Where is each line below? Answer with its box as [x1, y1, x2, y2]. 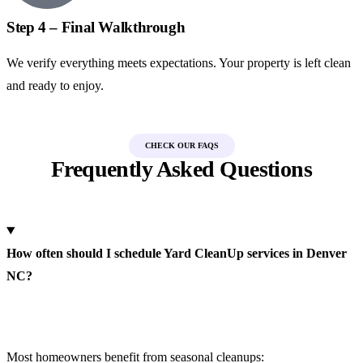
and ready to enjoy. [6, 79, 104, 92]
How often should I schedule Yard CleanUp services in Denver [6, 246, 347, 260]
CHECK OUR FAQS [144, 141, 219, 150]
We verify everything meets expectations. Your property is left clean [6, 56, 351, 70]
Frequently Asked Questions [50, 156, 313, 181]
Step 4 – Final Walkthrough [6, 19, 186, 36]
